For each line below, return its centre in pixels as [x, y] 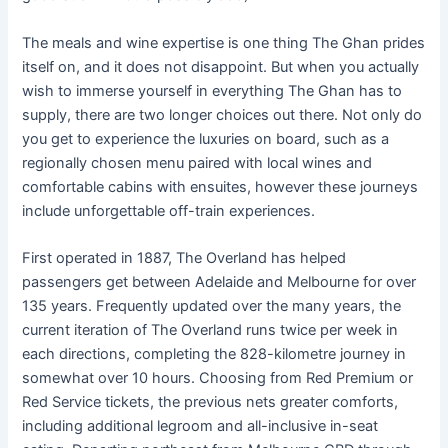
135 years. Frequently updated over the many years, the [212, 305]
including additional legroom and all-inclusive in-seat [200, 425]
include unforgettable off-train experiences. [169, 210]
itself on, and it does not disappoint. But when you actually [221, 66]
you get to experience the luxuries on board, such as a [206, 138]
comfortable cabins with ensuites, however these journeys [220, 186]
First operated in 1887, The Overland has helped [184, 257]
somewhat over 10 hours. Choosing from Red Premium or [218, 377]
